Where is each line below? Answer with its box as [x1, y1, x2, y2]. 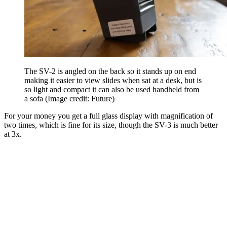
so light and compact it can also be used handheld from [24, 85, 199, 94]
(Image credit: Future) [45, 94, 115, 103]
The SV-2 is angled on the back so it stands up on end [24, 66, 196, 75]
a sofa [24, 94, 45, 103]
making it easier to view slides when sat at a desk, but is [24, 75, 202, 85]
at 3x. [4, 129, 22, 138]
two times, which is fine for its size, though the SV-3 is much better [4, 120, 218, 129]
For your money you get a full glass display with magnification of [4, 111, 213, 120]
